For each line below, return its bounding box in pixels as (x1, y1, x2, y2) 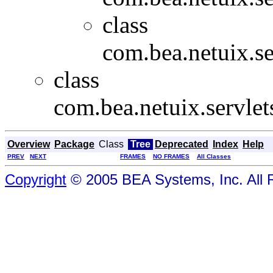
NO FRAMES (153, 152, 190, 160)
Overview (7, 138, 50, 149)
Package (54, 138, 94, 149)
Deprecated (155, 138, 208, 149)
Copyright (5, 171, 66, 188)
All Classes (197, 152, 231, 160)
